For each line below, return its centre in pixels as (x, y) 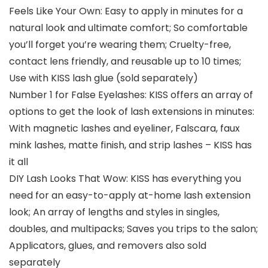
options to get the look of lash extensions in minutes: (132, 112)
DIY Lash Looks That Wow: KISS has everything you (125, 179)
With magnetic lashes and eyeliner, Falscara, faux (124, 129)
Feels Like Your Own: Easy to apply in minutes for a (126, 11)
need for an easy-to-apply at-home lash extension (130, 196)
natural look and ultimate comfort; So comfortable (128, 28)
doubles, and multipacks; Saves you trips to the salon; (133, 229)
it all (19, 162)
